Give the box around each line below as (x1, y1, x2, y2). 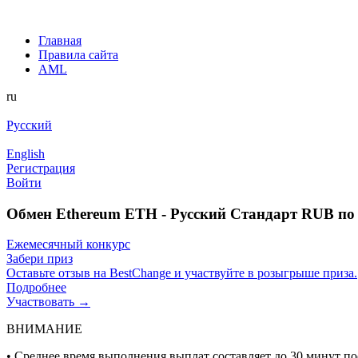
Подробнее (6, 280, 66, 295)
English (6, 147, 45, 161)
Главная (38, 34, 82, 47)
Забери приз (6, 252, 73, 266)
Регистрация (6, 161, 75, 175)
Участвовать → (6, 295, 90, 309)
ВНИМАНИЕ (6, 322, 82, 336)
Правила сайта (38, 48, 118, 62)
